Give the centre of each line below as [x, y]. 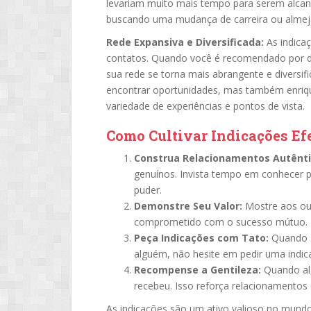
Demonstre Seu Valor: [188, 206]
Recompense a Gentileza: [197, 270]
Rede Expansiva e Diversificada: [185, 42]
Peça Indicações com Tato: [201, 238]
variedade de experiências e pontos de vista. [205, 106]
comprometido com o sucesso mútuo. [221, 222]
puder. [148, 190]
